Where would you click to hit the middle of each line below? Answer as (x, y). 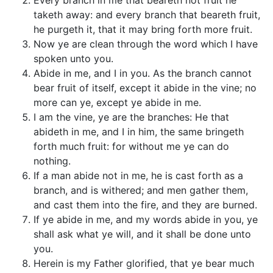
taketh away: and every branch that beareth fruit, (147, 15)
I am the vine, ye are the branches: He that (131, 117)
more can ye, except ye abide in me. (117, 102)
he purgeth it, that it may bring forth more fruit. (143, 29)
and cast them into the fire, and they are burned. (145, 205)
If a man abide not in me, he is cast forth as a (138, 175)
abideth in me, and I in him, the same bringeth (139, 132)
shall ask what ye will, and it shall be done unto (142, 234)
